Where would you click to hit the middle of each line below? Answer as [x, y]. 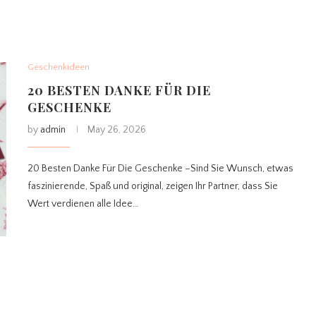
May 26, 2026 [117, 130]
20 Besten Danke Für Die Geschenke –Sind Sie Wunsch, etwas [160, 169]
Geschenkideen [59, 67]
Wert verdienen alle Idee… [83, 204]
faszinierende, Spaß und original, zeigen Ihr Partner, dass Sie [153, 187]
